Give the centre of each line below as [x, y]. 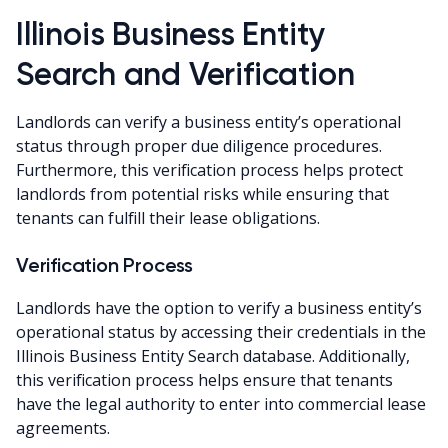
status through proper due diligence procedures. [199, 146]
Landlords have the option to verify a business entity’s [219, 308]
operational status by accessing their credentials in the [221, 332]
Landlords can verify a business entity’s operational [208, 122]
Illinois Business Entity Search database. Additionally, [213, 356]
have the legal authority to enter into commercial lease [221, 404]
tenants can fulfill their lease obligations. [168, 218]
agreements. [63, 428]
